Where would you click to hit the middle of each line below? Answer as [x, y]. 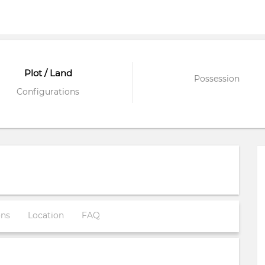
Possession [216, 79]
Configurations [48, 92]
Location [46, 215]
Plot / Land [48, 73]
